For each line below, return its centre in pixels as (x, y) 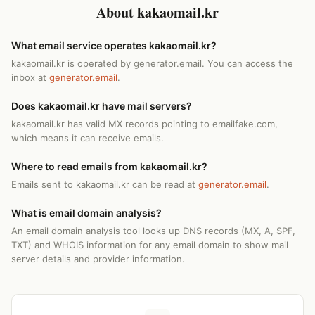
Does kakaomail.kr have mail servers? (102, 106)
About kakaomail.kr (157, 12)
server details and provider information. (98, 259)
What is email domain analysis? (86, 213)
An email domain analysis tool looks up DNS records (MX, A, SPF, (153, 231)
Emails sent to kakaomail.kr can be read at (105, 184)
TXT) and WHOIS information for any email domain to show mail (150, 245)
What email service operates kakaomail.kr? (114, 45)
